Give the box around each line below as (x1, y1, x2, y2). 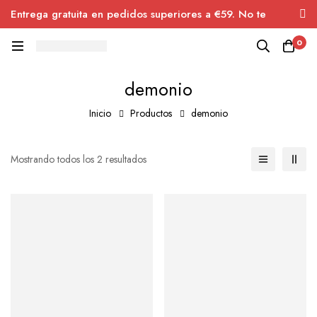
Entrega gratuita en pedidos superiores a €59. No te (11, 6, 266, 22)
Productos (130, 106, 172, 120)
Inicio (89, 106, 111, 120)
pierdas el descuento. (11, 25, 116, 40)
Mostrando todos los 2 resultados (11, 152, 146, 166)
